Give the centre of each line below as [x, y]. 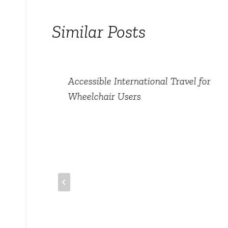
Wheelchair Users [105, 96]
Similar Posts [99, 31]
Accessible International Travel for [139, 81]
